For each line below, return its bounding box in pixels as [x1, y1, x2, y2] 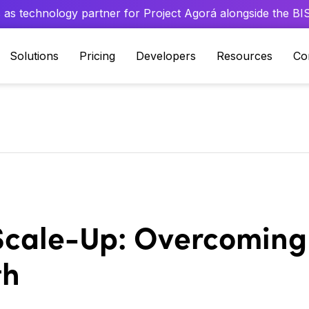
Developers [136, 49, 196, 63]
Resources [217, 49, 272, 63]
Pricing [79, 49, 115, 63]
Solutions [10, 49, 59, 63]
